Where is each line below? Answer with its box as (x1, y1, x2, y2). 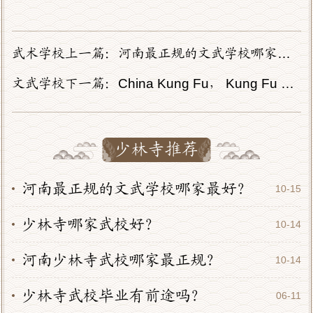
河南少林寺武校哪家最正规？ (22, 251, 222, 269)
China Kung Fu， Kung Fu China (117, 75, 281, 91)
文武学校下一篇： (11, 75, 118, 91)
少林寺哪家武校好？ (22, 215, 161, 233)
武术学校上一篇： (11, 45, 118, 61)
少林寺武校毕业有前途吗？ (22, 286, 207, 305)
